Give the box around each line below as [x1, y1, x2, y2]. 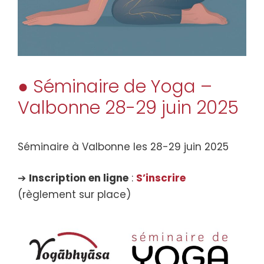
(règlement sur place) [18, 187, 131, 202]
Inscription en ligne [29, 171, 128, 186]
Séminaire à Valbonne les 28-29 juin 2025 [18, 139, 229, 154]
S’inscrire [136, 171, 186, 186]
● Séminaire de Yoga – [18, 74, 212, 99]
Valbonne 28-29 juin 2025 [18, 95, 239, 120]
